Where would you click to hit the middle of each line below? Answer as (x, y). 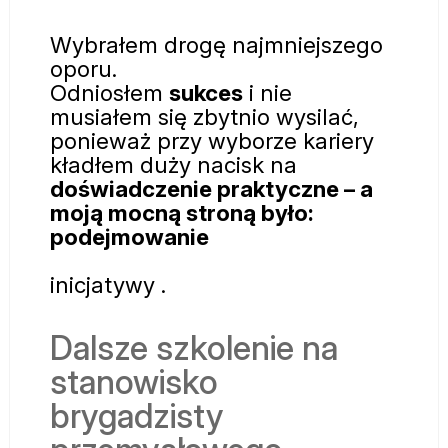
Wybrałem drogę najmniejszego (216, 45)
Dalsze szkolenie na (194, 348)
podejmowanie (129, 237)
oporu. (83, 69)
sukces (206, 93)
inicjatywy (105, 285)
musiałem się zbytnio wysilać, (204, 117)
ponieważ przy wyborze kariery (212, 141)
